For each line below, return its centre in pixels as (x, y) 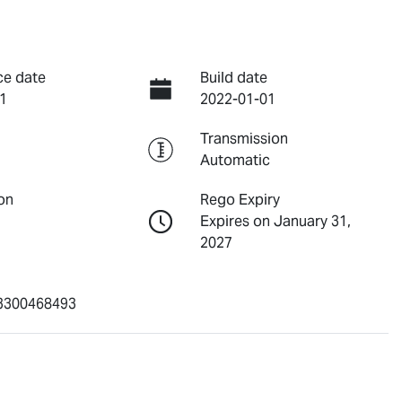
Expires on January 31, (275, 222)
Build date (233, 78)
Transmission (244, 139)
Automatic (235, 161)
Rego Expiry (240, 200)
